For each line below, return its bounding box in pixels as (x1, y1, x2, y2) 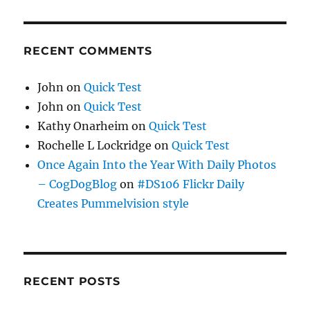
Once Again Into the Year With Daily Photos (37, 158, 277, 172)
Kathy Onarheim (37, 119, 129, 134)
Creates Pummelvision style (37, 197, 190, 211)
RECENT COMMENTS (24, 44, 152, 58)
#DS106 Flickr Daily (137, 177, 245, 192)
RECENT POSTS (24, 275, 120, 289)
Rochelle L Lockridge (37, 138, 152, 153)
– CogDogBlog (37, 177, 118, 192)
